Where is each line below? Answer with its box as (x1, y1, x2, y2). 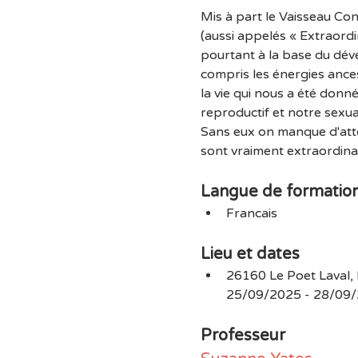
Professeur (200, 326, 285, 345)
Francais (225, 205, 277, 221)
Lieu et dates (200, 245, 300, 264)
